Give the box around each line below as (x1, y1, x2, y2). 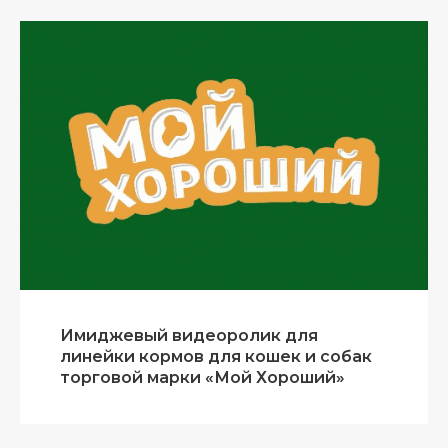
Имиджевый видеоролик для (60, 326, 318, 346)
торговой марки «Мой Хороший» (60, 368, 345, 388)
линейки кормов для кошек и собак (60, 347, 372, 367)
